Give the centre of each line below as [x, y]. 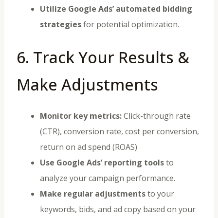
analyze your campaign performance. [107, 178]
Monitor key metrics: [81, 116]
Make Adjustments [87, 84]
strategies [60, 24]
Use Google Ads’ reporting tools [102, 162]
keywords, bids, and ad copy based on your [118, 209]
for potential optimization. [130, 24]
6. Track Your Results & [103, 57]
